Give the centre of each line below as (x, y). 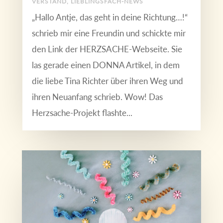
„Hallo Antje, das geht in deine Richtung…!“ (110, 17)
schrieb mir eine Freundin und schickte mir (109, 33)
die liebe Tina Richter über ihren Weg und (107, 81)
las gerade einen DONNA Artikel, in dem (106, 65)
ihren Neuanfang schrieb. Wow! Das (97, 97)
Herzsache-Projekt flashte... (82, 112)
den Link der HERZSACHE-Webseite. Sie (107, 49)
